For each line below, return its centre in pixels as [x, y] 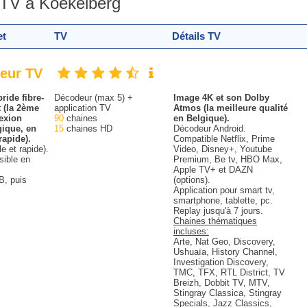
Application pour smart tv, [224, 190]
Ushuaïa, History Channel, [225, 252]
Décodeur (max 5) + [93, 98]
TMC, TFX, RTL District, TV [229, 272]
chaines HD [88, 128]
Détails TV [196, 36]
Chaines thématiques [215, 221]
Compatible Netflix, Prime [224, 139]
